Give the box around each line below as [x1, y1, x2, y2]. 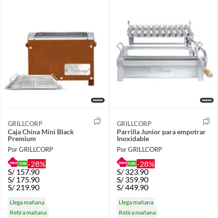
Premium [8, 134, 36, 143]
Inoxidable [117, 134, 149, 143]
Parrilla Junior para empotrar [117, 127, 206, 136]
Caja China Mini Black [8, 127, 74, 136]
